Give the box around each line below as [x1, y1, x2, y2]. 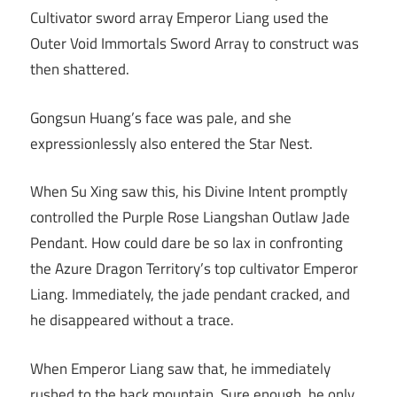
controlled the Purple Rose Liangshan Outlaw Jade [30, 206, 350, 230]
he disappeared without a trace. [30, 308, 234, 332]
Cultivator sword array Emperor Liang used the [30, 6, 329, 30]
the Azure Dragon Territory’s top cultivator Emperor [30, 257, 358, 281]
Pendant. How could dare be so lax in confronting [30, 231, 343, 255]
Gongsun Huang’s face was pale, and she [30, 105, 292, 129]
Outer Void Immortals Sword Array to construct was [30, 32, 359, 56]
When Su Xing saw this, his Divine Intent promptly [30, 180, 347, 204]
